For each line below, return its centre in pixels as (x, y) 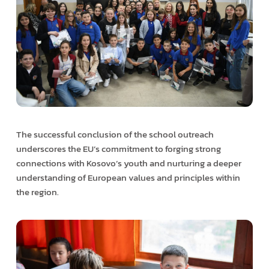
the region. (37, 192)
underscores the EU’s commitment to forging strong (118, 149)
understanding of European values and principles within (128, 178)
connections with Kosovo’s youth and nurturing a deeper (128, 163)
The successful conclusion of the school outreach (115, 134)
